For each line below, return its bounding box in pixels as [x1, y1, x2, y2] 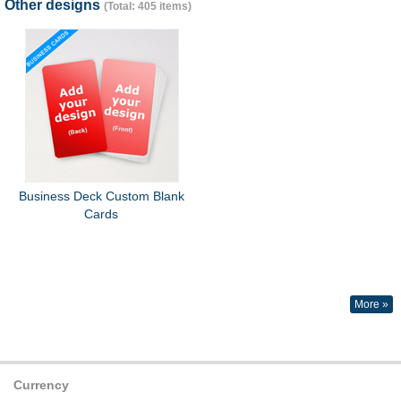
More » [354, 297, 388, 311]
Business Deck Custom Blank [18, 189, 184, 203]
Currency [13, 377, 69, 392]
